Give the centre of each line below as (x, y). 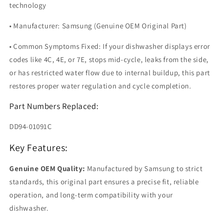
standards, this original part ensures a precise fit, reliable (104, 182)
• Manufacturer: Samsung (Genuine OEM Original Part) (98, 26)
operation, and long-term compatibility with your (91, 195)
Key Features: (39, 147)
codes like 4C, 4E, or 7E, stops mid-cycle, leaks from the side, (109, 60)
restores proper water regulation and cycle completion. (100, 86)
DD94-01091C (31, 127)
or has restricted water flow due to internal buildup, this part (110, 73)
